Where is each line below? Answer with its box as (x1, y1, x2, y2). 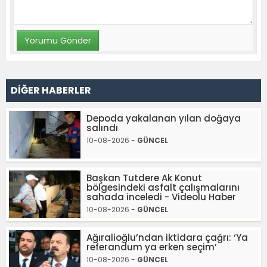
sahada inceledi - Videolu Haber (86, 190, 236, 203)
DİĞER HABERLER (11, 83, 91, 97)
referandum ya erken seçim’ (86, 240, 217, 253)
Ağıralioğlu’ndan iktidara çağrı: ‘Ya (86, 231, 248, 244)
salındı (86, 121, 118, 134)
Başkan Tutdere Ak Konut (86, 171, 202, 184)
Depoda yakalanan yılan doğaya (86, 111, 241, 125)
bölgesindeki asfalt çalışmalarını (86, 181, 240, 194)
